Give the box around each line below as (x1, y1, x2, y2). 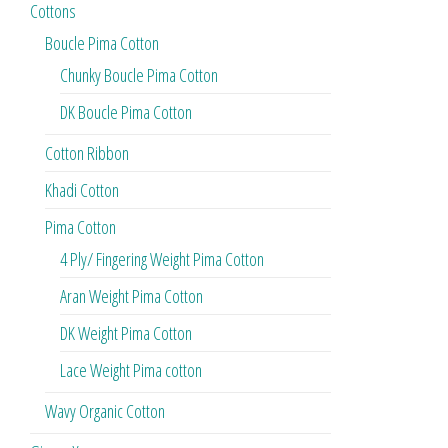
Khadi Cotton (45, 178, 119, 203)
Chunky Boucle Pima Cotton (60, 63, 218, 88)
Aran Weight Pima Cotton (60, 284, 203, 309)
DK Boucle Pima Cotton (60, 100, 192, 125)
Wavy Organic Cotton (45, 399, 165, 424)
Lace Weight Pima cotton (60, 358, 202, 383)
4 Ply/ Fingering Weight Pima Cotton (60, 247, 264, 272)
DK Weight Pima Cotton (60, 321, 192, 346)
